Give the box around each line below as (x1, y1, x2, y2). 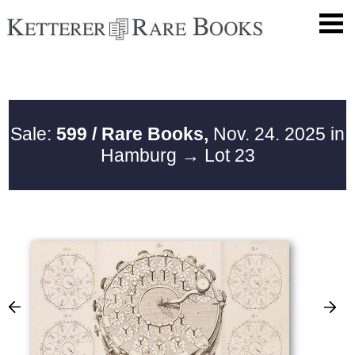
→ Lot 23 (181, 144, 255, 166)
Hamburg (100, 144, 181, 166)
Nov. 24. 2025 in (208, 123, 345, 144)
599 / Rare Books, (56, 123, 208, 144)
